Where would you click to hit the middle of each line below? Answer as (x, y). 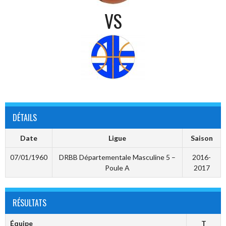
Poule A (117, 168)
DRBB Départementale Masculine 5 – (117, 157)
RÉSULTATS (30, 203)
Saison (202, 138)
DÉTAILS (25, 118)
